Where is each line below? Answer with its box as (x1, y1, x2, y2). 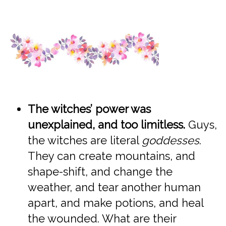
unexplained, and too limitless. (28, 118, 185, 131)
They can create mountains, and (28, 149, 195, 162)
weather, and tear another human (28, 180, 201, 194)
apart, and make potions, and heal (28, 196, 203, 209)
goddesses (142, 133, 199, 147)
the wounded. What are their (28, 211, 176, 225)
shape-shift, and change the (28, 164, 173, 178)
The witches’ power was (28, 102, 151, 116)
